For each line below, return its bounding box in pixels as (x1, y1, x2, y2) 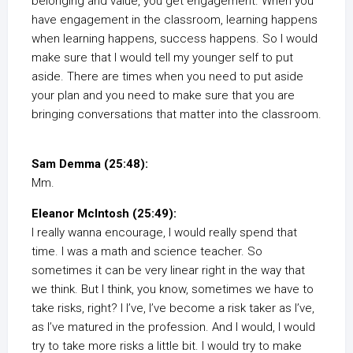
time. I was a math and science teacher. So (32, 244, 262, 258)
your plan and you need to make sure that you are (32, 88, 295, 102)
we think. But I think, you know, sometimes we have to (32, 282, 314, 296)
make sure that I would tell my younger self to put (32, 50, 293, 65)
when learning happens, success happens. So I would (32, 32, 318, 46)
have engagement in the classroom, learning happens (32, 13, 318, 27)
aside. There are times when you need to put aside (32, 69, 303, 84)
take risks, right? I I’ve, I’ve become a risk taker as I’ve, (32, 301, 314, 315)
